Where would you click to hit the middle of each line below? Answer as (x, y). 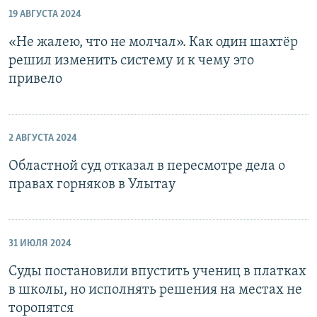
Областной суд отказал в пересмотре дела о (147, 166)
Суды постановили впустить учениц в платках (157, 272)
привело (35, 79)
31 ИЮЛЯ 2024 (40, 244)
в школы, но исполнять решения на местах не (155, 290)
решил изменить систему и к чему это (131, 61)
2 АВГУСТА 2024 (43, 138)
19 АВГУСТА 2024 (45, 15)
